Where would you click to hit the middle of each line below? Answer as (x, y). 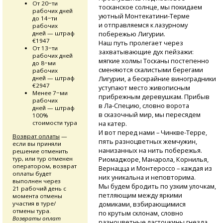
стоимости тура (55, 123)
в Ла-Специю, (119, 106)
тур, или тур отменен (43, 158)
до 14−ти (45, 18)
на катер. (112, 124)
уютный (111, 16)
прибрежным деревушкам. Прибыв (154, 97)
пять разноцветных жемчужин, (148, 142)
